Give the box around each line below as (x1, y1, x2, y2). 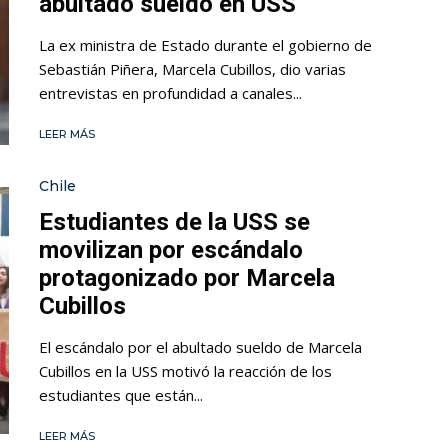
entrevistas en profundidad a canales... (39, 82, 302, 103)
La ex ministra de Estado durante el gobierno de (39, 34, 372, 55)
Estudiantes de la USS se (39, 208, 310, 237)
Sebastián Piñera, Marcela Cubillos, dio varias (39, 58, 346, 79)
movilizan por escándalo (39, 236, 303, 265)
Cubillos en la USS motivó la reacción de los (39, 361, 332, 382)
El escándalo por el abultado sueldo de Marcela (39, 337, 362, 358)
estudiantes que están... (39, 385, 203, 406)
